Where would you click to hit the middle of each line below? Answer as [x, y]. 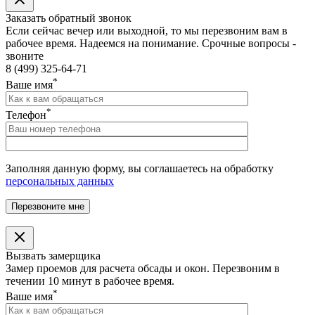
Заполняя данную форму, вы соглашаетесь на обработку [140, 169]
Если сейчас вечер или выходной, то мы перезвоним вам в [147, 31]
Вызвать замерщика [53, 256]
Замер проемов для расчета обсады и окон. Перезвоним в [143, 269]
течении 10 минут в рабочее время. [90, 281]
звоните [25, 56]
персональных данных [60, 181]
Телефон [26, 115]
